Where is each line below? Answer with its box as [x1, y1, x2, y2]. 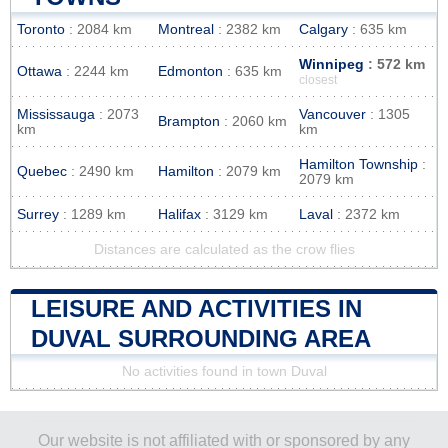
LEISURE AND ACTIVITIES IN [31, 294, 362, 322]
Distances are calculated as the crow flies [93, 241, 355, 257]
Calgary [299, 21, 348, 37]
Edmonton [158, 63, 223, 79]
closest [299, 73, 337, 86]
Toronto [17, 21, 65, 37]
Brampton [158, 113, 220, 129]
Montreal [158, 21, 214, 37]
